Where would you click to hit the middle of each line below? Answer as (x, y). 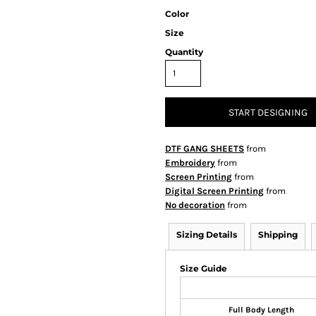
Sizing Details (207, 235)
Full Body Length (261, 310)
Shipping (278, 235)
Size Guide (203, 268)
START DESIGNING (268, 113)
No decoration (195, 205)
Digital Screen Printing (214, 191)
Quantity (184, 52)
